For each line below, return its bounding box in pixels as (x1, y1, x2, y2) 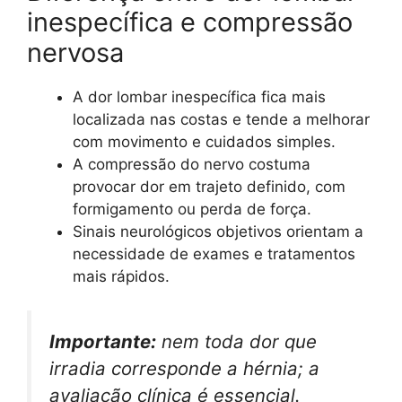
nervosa (27, 36, 124, 68)
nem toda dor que (156, 330, 317, 354)
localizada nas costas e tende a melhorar (73, 109, 370, 128)
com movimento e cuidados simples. (73, 132, 336, 151)
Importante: (49, 330, 156, 354)
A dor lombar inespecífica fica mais (73, 87, 326, 106)
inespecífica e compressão (27, 5, 353, 38)
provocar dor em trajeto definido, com (73, 177, 345, 196)
